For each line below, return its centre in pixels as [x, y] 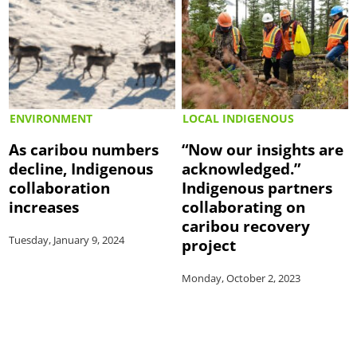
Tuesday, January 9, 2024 [67, 240]
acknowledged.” [241, 169]
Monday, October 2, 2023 [241, 279]
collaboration [60, 188]
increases [44, 207]
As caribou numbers [84, 150]
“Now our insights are [263, 150]
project [209, 245]
